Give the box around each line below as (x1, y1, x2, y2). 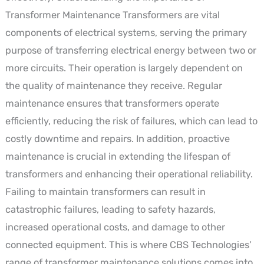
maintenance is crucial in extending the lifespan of (5, 150, 230, 162)
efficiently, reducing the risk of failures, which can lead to (5, 115, 258, 127)
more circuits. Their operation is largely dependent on (5, 62, 243, 74)
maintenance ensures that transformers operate (5, 97, 219, 109)
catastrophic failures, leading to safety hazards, (5, 203, 216, 215)
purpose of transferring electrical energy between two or (5, 44, 256, 56)
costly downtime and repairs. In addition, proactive (5, 133, 230, 144)
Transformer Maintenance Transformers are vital (5, 9, 220, 21)
